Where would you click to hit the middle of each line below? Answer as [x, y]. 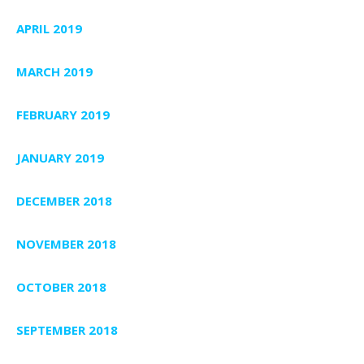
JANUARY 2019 [60, 157]
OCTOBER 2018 [61, 286]
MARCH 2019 [54, 71]
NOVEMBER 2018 [66, 243]
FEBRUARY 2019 [63, 114]
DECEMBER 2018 [64, 200]
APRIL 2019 [49, 28]
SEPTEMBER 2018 [67, 329]
